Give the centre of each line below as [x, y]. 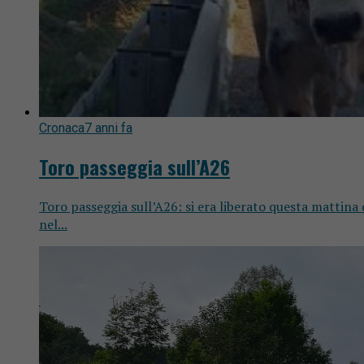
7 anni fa [108, 128]
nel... [53, 225]
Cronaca [62, 128]
